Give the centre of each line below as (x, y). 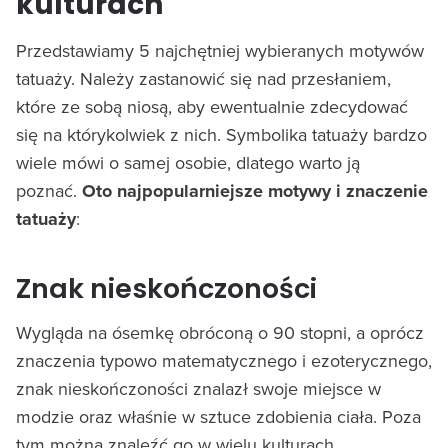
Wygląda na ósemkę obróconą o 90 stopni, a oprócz (220, 332)
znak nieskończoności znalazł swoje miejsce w (198, 388)
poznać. (49, 190)
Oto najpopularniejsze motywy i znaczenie (255, 190)
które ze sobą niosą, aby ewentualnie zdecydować (212, 106)
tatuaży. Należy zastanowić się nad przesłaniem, (203, 78)
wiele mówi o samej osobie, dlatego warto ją (188, 162)
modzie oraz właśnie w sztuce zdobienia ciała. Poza (218, 416)
